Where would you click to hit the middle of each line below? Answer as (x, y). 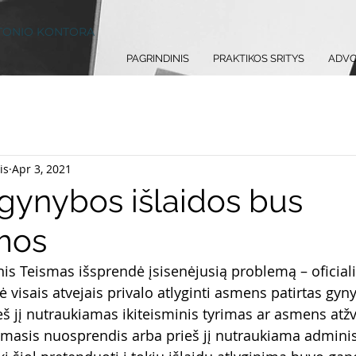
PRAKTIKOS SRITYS (259, 58)
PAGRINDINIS (158, 58)
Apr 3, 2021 (42, 168)
